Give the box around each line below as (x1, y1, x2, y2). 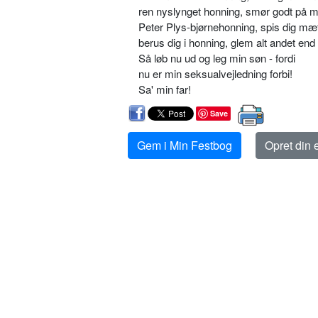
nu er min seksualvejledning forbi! (138, 66, 292, 82)
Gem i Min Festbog (137, 137, 232, 154)
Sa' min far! (138, 82, 191, 97)
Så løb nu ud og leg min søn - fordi (138, 50, 295, 66)
